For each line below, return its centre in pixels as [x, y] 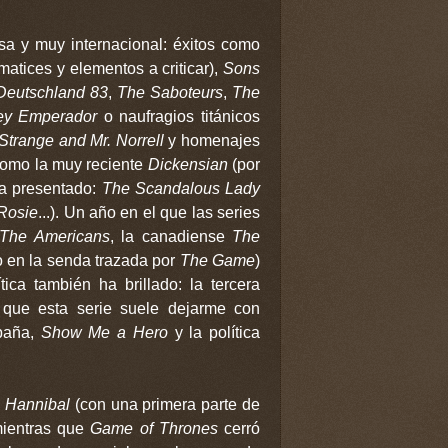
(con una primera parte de [167, 404]
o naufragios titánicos [179, 116]
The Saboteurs [169, 92]
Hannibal [39, 404]
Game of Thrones [154, 428]
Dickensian [187, 164]
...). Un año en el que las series [149, 212]
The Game [217, 260]
